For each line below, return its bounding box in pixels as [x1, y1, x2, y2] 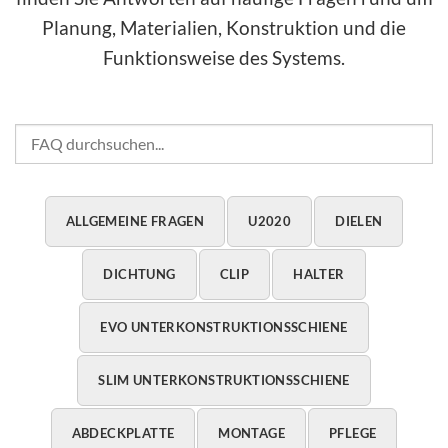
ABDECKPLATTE [71, 424, 175, 441]
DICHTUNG [103, 265, 176, 282]
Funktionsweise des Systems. [103, 45, 345, 69]
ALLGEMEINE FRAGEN [65, 212, 205, 229]
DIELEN [335, 212, 383, 229]
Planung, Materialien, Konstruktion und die [42, 15, 406, 39]
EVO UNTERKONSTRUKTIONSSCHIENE [100, 318, 348, 335]
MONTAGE [218, 424, 286, 441]
